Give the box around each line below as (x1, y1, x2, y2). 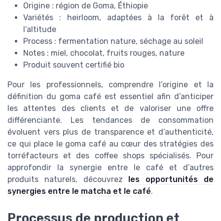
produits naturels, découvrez (7, 175, 129, 184)
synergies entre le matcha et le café (7, 186, 151, 196)
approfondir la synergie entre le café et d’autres (7, 163, 214, 173)
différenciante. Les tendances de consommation (7, 115, 214, 125)
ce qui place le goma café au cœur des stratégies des (7, 139, 214, 149)
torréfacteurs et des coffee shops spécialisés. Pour (7, 151, 214, 161)
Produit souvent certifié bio (23, 60, 124, 70)
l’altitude (23, 25, 56, 35)
